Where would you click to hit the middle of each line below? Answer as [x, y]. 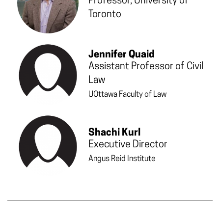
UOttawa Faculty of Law [127, 95]
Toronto [105, 14]
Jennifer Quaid [122, 55]
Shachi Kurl [114, 133]
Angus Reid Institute [122, 159]
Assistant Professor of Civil [146, 67]
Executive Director [128, 145]
